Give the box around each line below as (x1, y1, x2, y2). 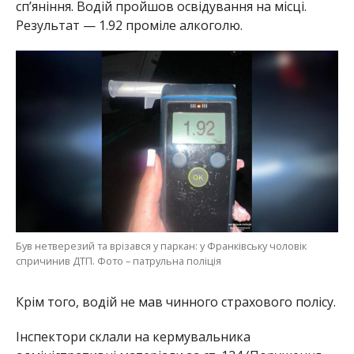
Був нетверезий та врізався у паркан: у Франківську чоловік (15, 239, 307, 254)
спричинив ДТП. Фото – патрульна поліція (15, 254, 221, 269)
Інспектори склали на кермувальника (15, 328, 250, 346)
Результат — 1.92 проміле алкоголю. (15, 17, 243, 35)
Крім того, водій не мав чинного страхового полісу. (15, 293, 336, 311)
